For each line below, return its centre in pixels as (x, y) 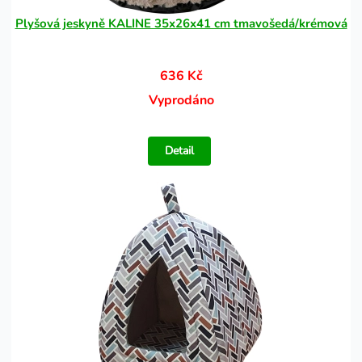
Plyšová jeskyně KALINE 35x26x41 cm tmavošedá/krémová (181, 23)
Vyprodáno (181, 100)
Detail (180, 151)
